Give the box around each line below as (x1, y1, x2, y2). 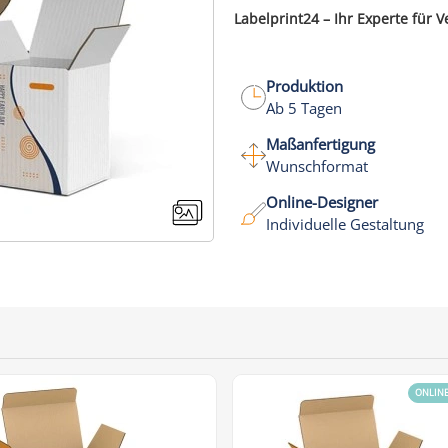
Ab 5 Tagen (266, 98, 342, 118)
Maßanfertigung (266, 134, 375, 154)
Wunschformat (266, 156, 368, 176)
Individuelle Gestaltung (266, 214, 424, 234)
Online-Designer (266, 192, 378, 212)
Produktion (266, 76, 343, 96)
